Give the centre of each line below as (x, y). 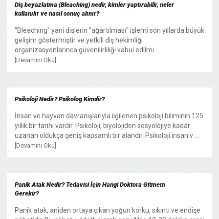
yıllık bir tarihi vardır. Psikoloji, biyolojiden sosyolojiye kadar (102, 125)
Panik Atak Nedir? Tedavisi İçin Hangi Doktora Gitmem (90, 184)
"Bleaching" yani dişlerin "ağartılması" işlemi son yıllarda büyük (109, 30)
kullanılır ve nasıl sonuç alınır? (57, 13)
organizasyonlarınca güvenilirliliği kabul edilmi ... (87, 50)
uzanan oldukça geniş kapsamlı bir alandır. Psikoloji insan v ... (107, 135)
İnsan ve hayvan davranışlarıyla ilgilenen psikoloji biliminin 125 (109, 116)
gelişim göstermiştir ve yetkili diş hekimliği (79, 40)
